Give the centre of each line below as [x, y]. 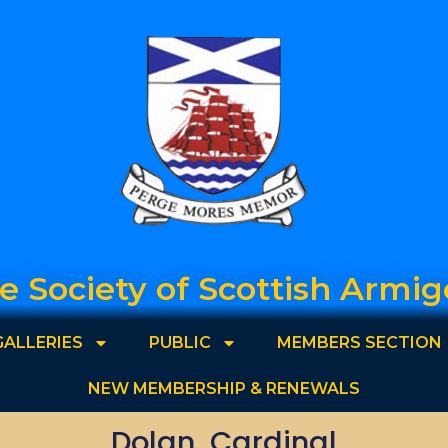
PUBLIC [179, 342]
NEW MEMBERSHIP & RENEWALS [224, 388]
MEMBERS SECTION [359, 342]
